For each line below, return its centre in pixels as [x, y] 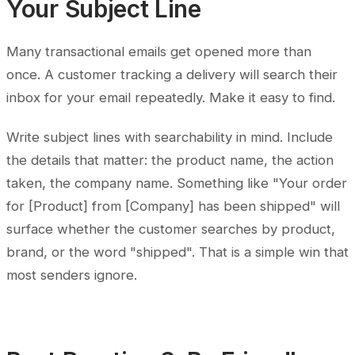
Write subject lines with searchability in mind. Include [170, 137]
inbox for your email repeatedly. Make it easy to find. [171, 98]
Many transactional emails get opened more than [159, 52]
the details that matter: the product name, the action [170, 160]
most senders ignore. [72, 275]
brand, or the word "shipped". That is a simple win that [177, 252]
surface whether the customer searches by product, [171, 229]
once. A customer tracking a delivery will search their [172, 75]
